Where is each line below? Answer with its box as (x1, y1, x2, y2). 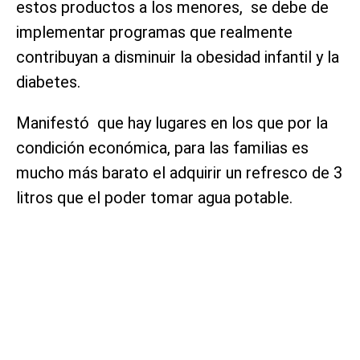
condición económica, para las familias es (16, 138, 309, 158)
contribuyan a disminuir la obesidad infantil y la (16, 47, 339, 67)
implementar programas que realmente (16, 22, 292, 43)
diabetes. (16, 72, 80, 92)
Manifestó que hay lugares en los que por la (16, 113, 328, 133)
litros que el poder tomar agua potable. (16, 188, 292, 208)
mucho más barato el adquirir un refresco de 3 (16, 163, 342, 183)
